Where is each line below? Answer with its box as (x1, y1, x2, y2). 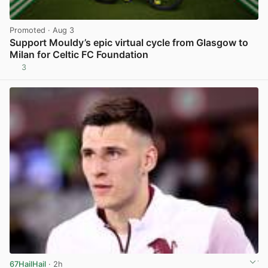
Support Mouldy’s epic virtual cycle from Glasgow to (10, 36, 248, 49)
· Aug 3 (45, 25, 74, 35)
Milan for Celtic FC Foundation (10, 48, 148, 61)
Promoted (10, 25, 45, 35)
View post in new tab (181, 67, 257, 77)
